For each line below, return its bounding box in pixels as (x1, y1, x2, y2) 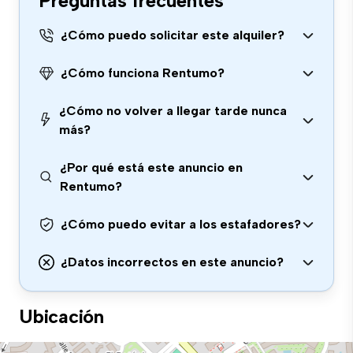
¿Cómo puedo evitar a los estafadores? (61, 217, 301, 232)
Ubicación (19, 305, 104, 328)
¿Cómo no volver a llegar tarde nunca (59, 103, 288, 118)
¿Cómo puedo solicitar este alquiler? (61, 28, 284, 43)
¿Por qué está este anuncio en (60, 160, 243, 175)
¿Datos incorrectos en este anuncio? (61, 255, 284, 269)
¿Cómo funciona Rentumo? (61, 65, 225, 80)
